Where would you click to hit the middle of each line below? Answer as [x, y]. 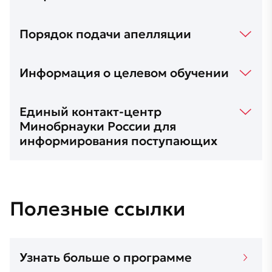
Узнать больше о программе [106, 257]
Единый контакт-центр [90, 112]
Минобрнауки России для [98, 126]
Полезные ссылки [97, 209]
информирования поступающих [118, 141]
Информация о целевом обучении [124, 73]
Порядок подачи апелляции [105, 34]
